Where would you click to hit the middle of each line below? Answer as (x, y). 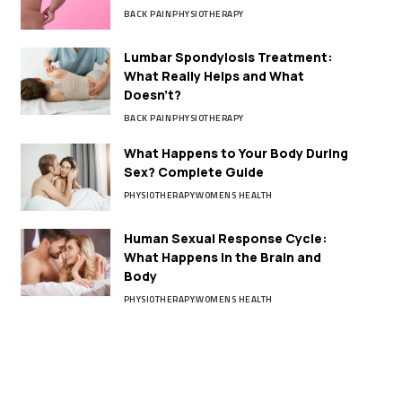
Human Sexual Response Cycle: (225, 239)
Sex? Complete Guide (193, 172)
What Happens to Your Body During (236, 153)
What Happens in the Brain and (222, 258)
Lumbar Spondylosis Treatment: (228, 57)
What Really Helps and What (214, 76)
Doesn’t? (152, 95)
